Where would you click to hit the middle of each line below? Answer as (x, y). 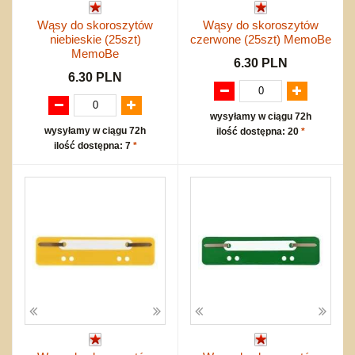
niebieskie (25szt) (95, 39)
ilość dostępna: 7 (93, 145)
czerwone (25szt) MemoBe (261, 39)
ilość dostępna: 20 (259, 131)
